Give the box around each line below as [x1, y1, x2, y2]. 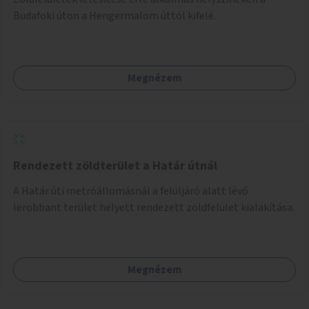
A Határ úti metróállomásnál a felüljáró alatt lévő [13, 183, 248, 199]
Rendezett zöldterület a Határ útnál [13, 157, 217, 175]
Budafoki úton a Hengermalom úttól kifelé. [13, 8, 216, 23]
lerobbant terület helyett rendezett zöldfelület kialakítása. [13, 199, 295, 215]
